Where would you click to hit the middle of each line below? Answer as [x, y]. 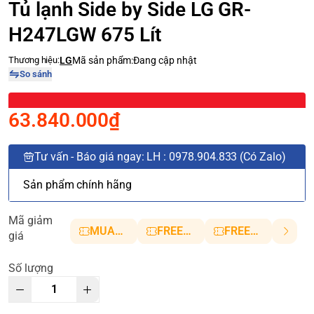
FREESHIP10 [254, 231]
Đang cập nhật [165, 60]
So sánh [35, 74]
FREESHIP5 [187, 231]
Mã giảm [30, 220]
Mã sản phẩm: [103, 60]
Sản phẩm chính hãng [77, 184]
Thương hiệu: [34, 60]
